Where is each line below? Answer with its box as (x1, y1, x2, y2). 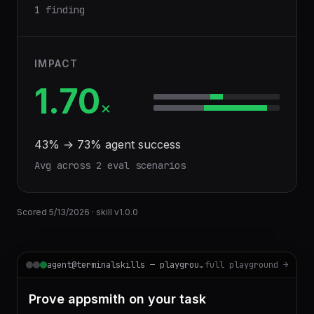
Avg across (34, 159, 96, 172)
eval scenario (102, 159, 180, 172)
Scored (17, 207, 49, 217)
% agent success (90, 137, 181, 151)
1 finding (34, 4, 85, 16)
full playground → (205, 259, 288, 271)
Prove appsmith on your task (29, 292, 206, 306)
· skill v (90, 207, 119, 217)
